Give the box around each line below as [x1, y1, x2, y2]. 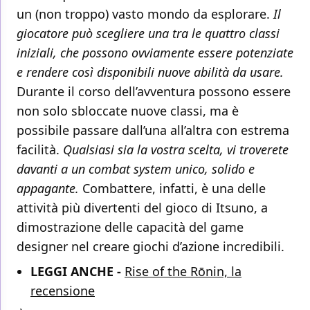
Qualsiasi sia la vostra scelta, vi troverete [63, 141, 289, 158]
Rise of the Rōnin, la [125, 263, 241, 280]
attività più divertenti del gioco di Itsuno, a [17, 199, 268, 217]
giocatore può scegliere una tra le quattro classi [17, 25, 280, 42]
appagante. [17, 180, 79, 197]
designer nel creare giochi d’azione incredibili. [17, 238, 284, 255]
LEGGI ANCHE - [30, 263, 121, 280]
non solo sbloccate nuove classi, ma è [17, 102, 239, 120]
